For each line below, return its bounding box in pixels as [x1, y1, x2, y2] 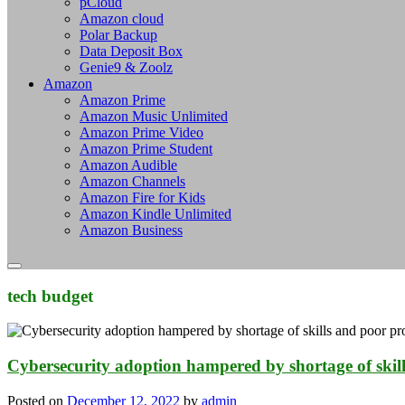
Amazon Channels [80, 173, 185, 189]
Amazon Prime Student [80, 140, 212, 156]
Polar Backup [80, 26, 157, 42]
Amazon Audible [80, 156, 177, 173]
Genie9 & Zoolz [80, 59, 173, 75]
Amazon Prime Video [80, 124, 203, 140]
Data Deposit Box [80, 42, 183, 59]
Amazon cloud [80, 10, 164, 26]
